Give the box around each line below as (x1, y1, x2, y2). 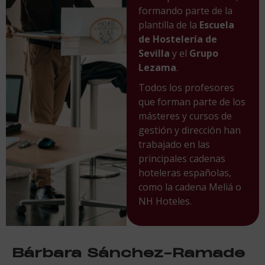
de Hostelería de (138, 32, 217, 46)
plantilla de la (138, 18, 199, 31)
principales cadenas (138, 151, 225, 165)
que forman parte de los (138, 95, 245, 108)
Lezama (138, 60, 176, 74)
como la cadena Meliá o (138, 180, 241, 193)
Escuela (199, 18, 234, 31)
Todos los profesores (138, 80, 234, 94)
